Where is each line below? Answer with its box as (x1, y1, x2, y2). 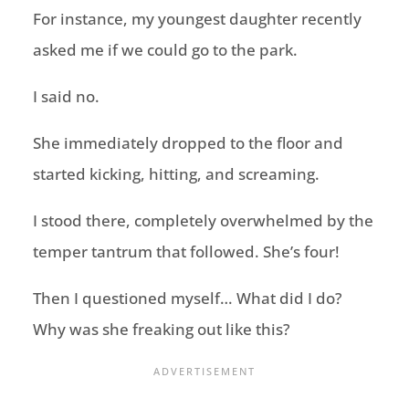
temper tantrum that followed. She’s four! (32, 241, 340, 263)
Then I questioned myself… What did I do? (32, 288, 342, 309)
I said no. (32, 86, 100, 108)
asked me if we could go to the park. (32, 39, 298, 61)
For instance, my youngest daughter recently (32, 8, 362, 30)
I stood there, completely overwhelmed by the (32, 210, 373, 232)
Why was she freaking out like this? (32, 319, 290, 341)
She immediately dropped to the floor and (32, 132, 343, 154)
